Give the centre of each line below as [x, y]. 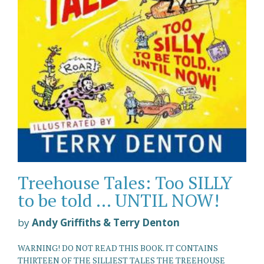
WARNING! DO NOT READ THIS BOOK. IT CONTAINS [118, 247]
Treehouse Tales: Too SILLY [125, 182]
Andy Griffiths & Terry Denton [106, 222]
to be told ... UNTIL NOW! [118, 200]
